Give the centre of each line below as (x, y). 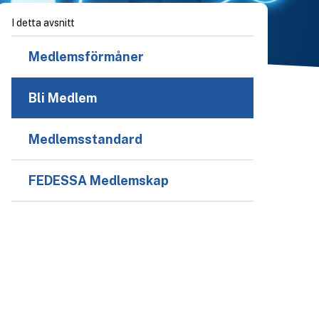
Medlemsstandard (85, 139)
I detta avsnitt (43, 23)
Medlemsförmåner (86, 57)
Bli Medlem (63, 98)
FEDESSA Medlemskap (99, 181)
